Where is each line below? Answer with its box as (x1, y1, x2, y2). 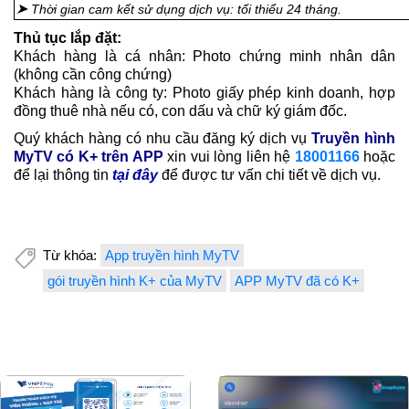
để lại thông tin (14, 167, 112, 184)
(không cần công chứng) (14, 67, 172, 83)
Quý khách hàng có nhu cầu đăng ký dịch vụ (14, 131, 312, 147)
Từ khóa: (43, 247, 100, 264)
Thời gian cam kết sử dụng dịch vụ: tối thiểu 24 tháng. (31, 2, 341, 17)
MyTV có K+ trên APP (14, 149, 163, 165)
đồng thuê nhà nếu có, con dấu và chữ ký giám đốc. (14, 103, 347, 120)
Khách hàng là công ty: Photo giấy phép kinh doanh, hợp (14, 85, 395, 101)
